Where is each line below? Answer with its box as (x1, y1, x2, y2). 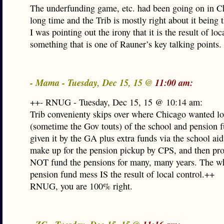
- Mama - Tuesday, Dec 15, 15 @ (30, 76, 155, 89)
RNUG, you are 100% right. (30, 180, 132, 192)
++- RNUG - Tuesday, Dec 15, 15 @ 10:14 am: (30, 96, 202, 108)
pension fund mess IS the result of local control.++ (30, 168, 214, 180)
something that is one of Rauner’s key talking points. (30, 38, 221, 50)
